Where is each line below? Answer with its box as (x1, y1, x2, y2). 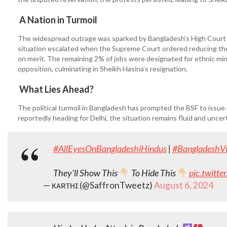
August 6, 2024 (154, 180, 213, 191)
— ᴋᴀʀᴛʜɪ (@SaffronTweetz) (43, 180, 154, 191)
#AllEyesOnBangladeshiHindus (53, 143, 167, 154)
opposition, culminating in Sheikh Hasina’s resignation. (18, 64, 187, 73)
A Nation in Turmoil (18, 14, 97, 25)
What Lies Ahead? (18, 84, 94, 95)
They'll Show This (53, 167, 119, 178)
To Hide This (129, 167, 177, 178)
